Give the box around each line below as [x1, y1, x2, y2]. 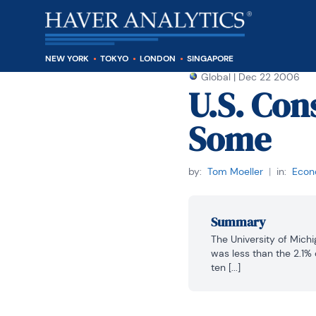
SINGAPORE [187, 53, 233, 64]
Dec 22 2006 [238, 71, 300, 83]
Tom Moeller [207, 165, 263, 178]
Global [200, 71, 231, 83]
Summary [210, 213, 266, 231]
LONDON [140, 53, 176, 64]
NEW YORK [45, 53, 89, 64]
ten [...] [210, 261, 241, 274]
